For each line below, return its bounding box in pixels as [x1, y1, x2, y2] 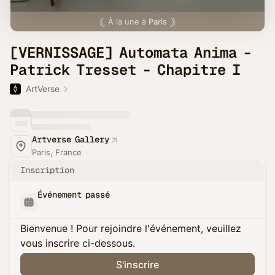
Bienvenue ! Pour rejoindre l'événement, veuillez [20, 222, 241, 234]
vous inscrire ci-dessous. [20, 237, 135, 249]
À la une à [108, 17, 149, 26]
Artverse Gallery [32, 134, 109, 145]
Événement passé [37, 189, 110, 200]
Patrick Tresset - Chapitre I [10, 60, 241, 79]
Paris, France [32, 147, 82, 157]
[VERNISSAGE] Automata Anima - [10, 43, 252, 62]
